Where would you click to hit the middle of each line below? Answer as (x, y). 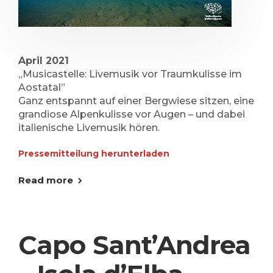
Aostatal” (42, 87)
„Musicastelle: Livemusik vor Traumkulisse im (130, 74)
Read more (46, 180)
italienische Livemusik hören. (89, 128)
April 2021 (44, 61)
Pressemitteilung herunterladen (94, 154)
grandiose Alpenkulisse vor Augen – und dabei (132, 114)
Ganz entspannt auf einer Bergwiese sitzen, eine (136, 101)
